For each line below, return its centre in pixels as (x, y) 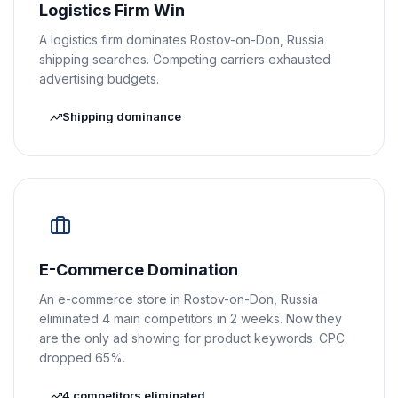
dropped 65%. (82, 358)
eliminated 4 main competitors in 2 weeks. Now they (191, 318)
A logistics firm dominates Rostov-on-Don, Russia (182, 40)
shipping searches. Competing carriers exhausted (185, 59)
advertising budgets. (99, 79)
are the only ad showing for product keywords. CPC (192, 338)
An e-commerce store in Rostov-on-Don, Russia (179, 299)
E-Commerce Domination (139, 270)
